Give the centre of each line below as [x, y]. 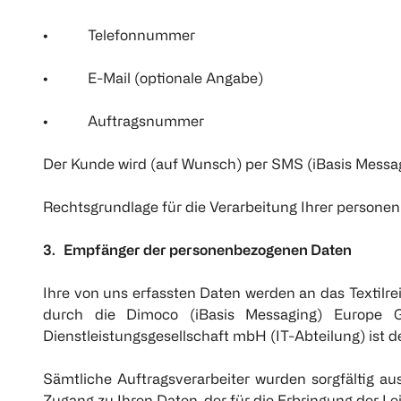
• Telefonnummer [119, 35]
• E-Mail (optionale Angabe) [153, 78]
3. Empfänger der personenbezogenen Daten [197, 250]
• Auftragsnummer [124, 121]
